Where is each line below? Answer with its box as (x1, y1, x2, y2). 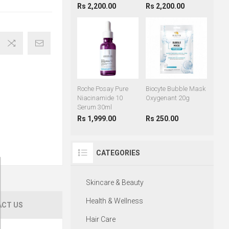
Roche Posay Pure (77, 85, 128, 93)
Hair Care (85, 215, 116, 224)
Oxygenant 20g (145, 94, 190, 102)
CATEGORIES (96, 149, 140, 157)
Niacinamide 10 (77, 94, 123, 102)
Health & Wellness (85, 197, 143, 205)
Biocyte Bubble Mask (145, 85, 205, 93)
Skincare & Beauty (85, 178, 144, 187)
